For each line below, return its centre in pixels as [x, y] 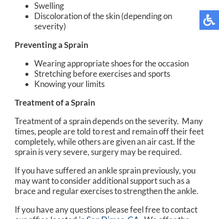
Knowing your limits [69, 84]
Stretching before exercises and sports [102, 73]
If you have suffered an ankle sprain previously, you [105, 170]
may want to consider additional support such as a [102, 180]
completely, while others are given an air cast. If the [105, 141]
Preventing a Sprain [52, 44]
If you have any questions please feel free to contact [106, 209]
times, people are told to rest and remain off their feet [109, 131]
